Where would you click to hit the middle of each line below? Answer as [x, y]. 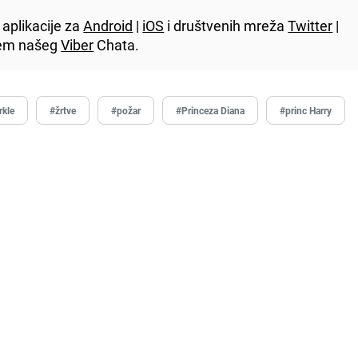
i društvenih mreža [226, 25]
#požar [126, 110]
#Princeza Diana [211, 110]
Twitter [310, 25]
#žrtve [63, 110]
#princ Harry [306, 110]
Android [108, 25]
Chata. [117, 44]
